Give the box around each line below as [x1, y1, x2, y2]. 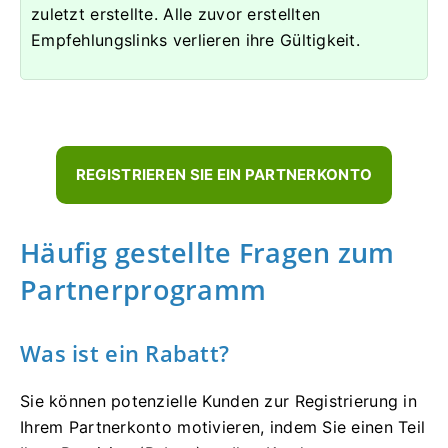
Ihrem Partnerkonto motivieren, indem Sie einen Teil [20, 417, 426, 438]
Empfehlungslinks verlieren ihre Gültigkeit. [31, 30, 361, 51]
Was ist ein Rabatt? [20, 338, 230, 369]
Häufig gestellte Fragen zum [20, 234, 395, 272]
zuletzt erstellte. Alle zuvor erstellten [31, 4, 321, 25]
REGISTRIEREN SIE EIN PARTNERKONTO [75, 165, 373, 185]
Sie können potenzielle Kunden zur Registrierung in [20, 391, 417, 412]
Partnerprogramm [20, 271, 267, 309]
